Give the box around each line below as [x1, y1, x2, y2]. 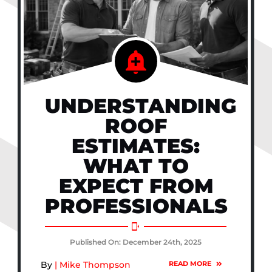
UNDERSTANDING [45, 93, 237, 118]
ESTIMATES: [72, 133, 200, 158]
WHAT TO [83, 153, 189, 178]
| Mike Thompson [52, 259, 131, 270]
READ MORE [169, 259, 211, 268]
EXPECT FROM [58, 173, 213, 198]
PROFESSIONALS [45, 193, 228, 218]
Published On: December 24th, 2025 [70, 237, 202, 247]
